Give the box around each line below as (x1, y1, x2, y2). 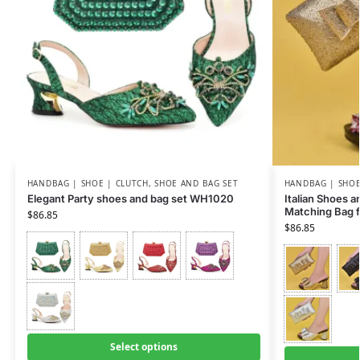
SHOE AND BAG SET (154, 178, 239, 190)
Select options (109, 340, 178, 354)
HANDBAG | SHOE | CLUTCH (27, 178, 149, 190)
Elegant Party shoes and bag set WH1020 (27, 192, 234, 206)
